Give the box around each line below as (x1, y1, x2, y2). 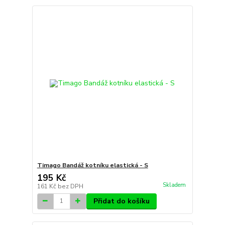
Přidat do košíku (93, 196, 150, 206)
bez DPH (57, 182, 83, 190)
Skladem (162, 181, 186, 189)
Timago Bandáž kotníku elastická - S (37, 161, 148, 169)
